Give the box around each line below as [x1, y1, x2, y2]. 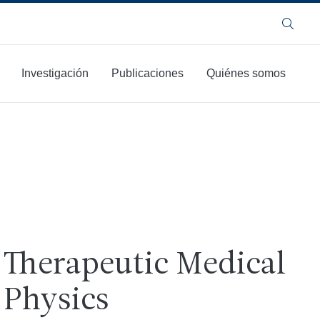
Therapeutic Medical [4, 251, 286, 281]
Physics [4, 286, 110, 317]
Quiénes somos [206, 67, 286, 79]
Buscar [286, 23, 319, 35]
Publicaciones [111, 67, 184, 79]
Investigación [21, 67, 89, 79]
